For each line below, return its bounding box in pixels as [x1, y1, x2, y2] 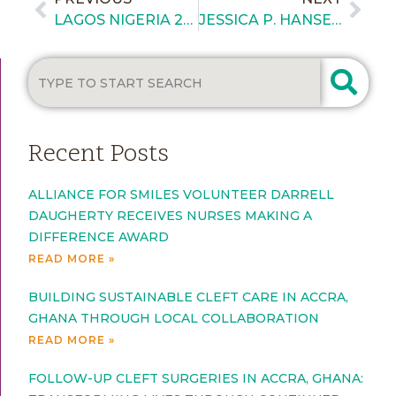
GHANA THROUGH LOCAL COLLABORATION [28, 310, 320, 327]
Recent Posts [28, 138, 170, 173]
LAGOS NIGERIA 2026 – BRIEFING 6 [183, 11, 194, 28]
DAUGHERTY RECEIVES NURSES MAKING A [28, 208, 313, 225]
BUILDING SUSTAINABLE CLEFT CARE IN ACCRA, [28, 289, 349, 306]
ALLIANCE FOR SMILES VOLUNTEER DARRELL [28, 187, 335, 203]
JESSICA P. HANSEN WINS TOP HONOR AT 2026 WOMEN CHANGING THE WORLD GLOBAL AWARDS [331, 11, 341, 28]
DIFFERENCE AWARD [28, 229, 170, 246]
